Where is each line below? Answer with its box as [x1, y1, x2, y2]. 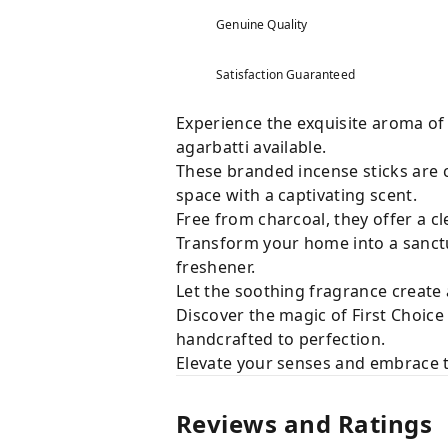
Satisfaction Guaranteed [216, 66, 355, 83]
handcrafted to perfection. [176, 328, 386, 350]
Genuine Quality [216, 16, 308, 33]
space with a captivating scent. [176, 184, 417, 206]
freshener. [176, 256, 256, 278]
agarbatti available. [176, 136, 327, 158]
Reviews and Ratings [176, 407, 433, 440]
